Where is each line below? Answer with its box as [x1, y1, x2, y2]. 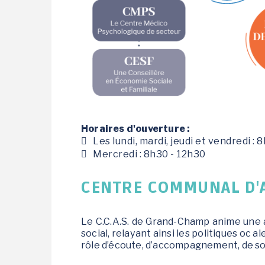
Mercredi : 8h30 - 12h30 [93, 148, 206, 160]
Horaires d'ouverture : [81, 122, 192, 134]
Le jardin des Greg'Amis [60, 5, 151, 15]
